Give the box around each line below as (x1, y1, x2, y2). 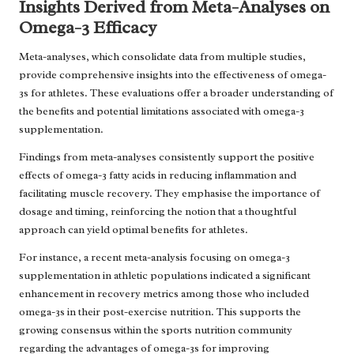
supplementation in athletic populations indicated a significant (19, 268, 311, 282)
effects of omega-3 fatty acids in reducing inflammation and (19, 168, 296, 182)
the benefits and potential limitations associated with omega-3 (19, 104, 304, 118)
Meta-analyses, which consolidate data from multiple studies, (19, 49, 306, 63)
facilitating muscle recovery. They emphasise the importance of (19, 186, 320, 200)
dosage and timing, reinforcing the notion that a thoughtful (19, 204, 296, 218)
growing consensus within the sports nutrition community (19, 322, 292, 337)
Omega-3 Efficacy (19, 15, 156, 39)
